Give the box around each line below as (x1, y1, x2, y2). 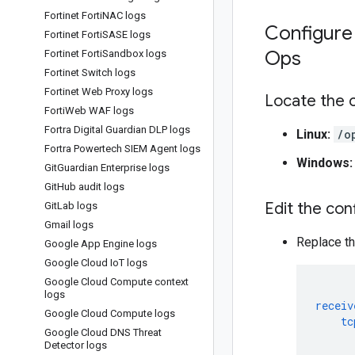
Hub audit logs (57, 181, 124, 193)
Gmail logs (44, 219, 94, 231)
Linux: (296, 127, 330, 142)
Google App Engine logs (44, 238, 157, 250)
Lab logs (57, 200, 97, 212)
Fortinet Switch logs (44, 67, 136, 78)
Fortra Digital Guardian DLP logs (44, 124, 190, 136)
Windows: (296, 155, 353, 170)
